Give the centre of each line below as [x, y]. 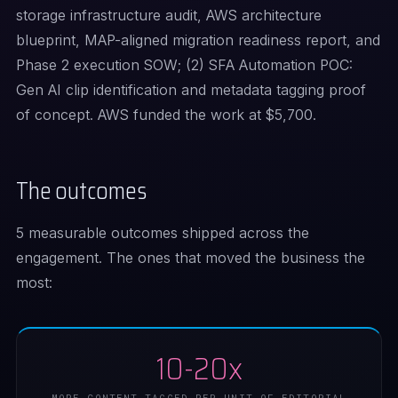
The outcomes [81, 191]
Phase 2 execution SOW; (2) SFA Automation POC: [184, 65]
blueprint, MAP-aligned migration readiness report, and [198, 40]
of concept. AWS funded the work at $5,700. [166, 115]
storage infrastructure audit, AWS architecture [169, 15]
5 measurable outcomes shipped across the [163, 233]
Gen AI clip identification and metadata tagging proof [191, 90]
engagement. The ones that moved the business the [191, 258]
